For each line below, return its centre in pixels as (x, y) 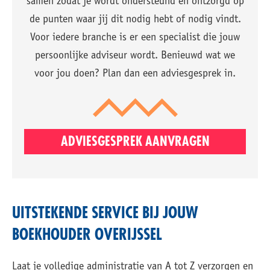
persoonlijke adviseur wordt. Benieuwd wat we (135, 56)
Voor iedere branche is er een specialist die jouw (135, 38)
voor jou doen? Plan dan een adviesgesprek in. (135, 74)
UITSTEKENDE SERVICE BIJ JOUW (105, 213)
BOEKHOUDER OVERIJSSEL (87, 235)
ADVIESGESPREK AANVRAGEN (135, 142)
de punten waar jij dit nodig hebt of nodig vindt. (135, 20)
